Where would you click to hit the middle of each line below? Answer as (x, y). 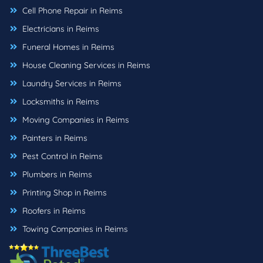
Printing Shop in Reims (63, 193)
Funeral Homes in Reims (67, 47)
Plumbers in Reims (56, 175)
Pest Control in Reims (61, 156)
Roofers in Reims (53, 211)
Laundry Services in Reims (71, 84)
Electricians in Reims (60, 29)
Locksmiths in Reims (60, 102)
